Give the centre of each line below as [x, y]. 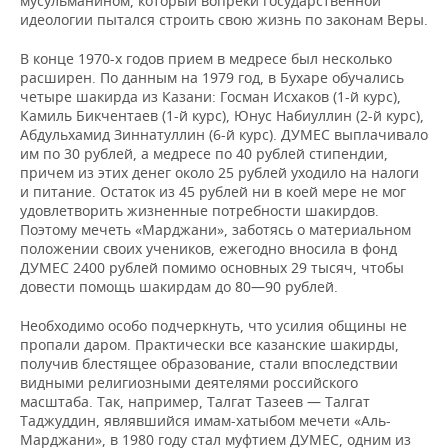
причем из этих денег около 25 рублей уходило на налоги [219, 172]
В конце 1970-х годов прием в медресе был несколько [206, 58]
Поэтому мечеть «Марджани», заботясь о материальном [215, 229]
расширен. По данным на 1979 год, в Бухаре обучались [212, 77]
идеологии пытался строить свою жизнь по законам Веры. [224, 19]
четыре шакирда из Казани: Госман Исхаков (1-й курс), [210, 96]
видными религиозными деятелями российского [189, 382]
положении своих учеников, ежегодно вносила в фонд [208, 248]
